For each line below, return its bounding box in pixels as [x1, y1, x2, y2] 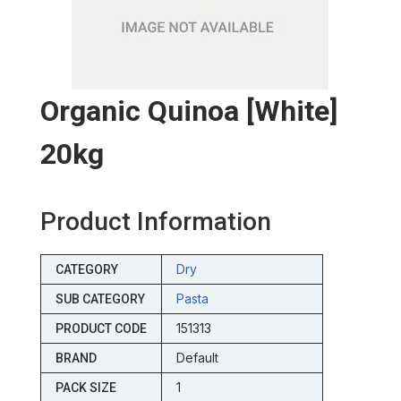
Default [175, 350, 218, 366]
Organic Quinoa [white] [39, 94, 337, 129]
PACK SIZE [55, 380, 116, 396]
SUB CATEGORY [55, 292, 145, 307]
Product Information [39, 207, 271, 237]
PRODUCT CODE [55, 321, 147, 337]
